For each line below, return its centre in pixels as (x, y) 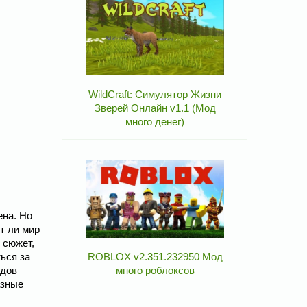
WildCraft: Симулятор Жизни (155, 95)
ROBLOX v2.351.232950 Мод (155, 257)
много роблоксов (155, 271)
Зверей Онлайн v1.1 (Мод (155, 108)
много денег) (155, 122)
